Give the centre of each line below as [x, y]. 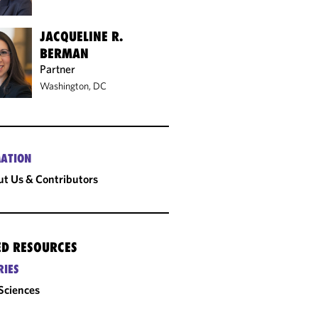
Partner [58, 68]
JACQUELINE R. [82, 36]
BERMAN [65, 53]
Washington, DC [73, 86]
